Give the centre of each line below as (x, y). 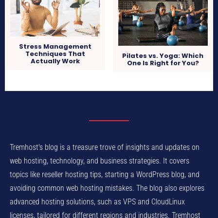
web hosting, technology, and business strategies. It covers (100, 161)
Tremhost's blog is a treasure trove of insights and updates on (105, 147)
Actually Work (55, 61)
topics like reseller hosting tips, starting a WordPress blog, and (105, 175)
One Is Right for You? (163, 63)
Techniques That (55, 54)
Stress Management (55, 46)
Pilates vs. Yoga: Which (163, 56)
